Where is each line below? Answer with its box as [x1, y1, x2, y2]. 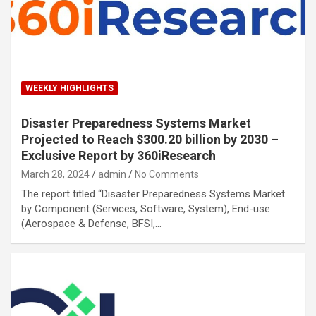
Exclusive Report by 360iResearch [21, 147, 219, 163]
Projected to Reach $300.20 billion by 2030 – [21, 131, 279, 147]
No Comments [135, 168, 199, 180]
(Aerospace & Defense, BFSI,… [21, 217, 162, 230]
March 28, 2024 [21, 168, 90, 180]
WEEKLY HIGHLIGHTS [25, 83, 114, 93]
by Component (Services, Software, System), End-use [21, 202, 270, 215]
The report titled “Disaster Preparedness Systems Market [21, 187, 285, 200]
